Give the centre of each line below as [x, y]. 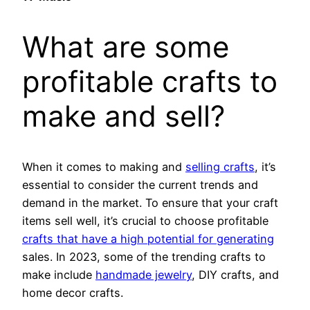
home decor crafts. [73, 293]
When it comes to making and [104, 167]
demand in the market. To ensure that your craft [150, 203]
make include [59, 275]
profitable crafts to [150, 82]
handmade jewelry [144, 275]
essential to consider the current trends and [140, 185]
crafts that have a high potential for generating [148, 239]
